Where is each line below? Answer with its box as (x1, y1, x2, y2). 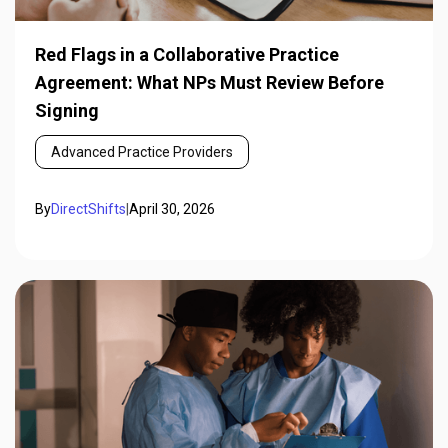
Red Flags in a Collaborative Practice (35, 44, 339, 66)
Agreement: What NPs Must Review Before (35, 72, 384, 94)
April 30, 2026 (129, 201, 215, 218)
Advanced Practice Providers (51, 144, 233, 161)
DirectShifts (51, 201, 126, 218)
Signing (35, 100, 99, 122)
